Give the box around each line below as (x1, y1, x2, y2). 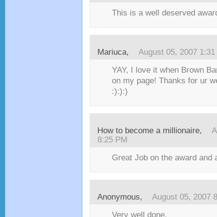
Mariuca (97, 47, 126, 57)
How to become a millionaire (97, 126, 200, 135)
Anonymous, (97, 192, 147, 201)
